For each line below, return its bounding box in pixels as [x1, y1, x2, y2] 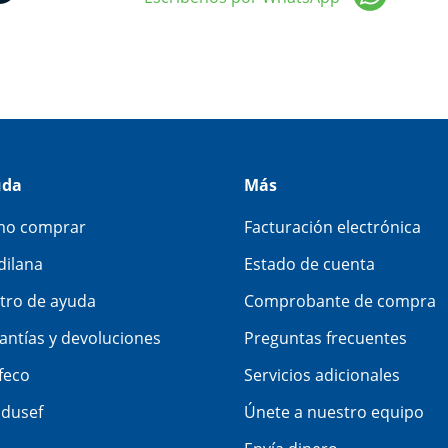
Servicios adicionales [244, 364, 400, 387]
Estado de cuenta [244, 253, 375, 276]
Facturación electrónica [244, 216, 421, 239]
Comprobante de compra [244, 290, 436, 313]
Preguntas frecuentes [244, 327, 407, 350]
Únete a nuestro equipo [244, 401, 424, 424]
